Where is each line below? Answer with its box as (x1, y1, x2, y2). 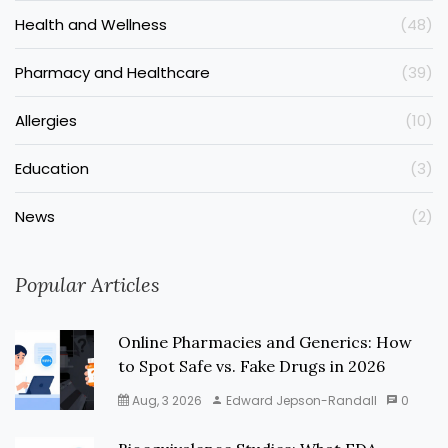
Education (15, 158, 89, 180)
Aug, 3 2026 (129, 392, 203, 410)
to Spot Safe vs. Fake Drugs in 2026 (118, 356, 386, 377)
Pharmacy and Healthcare (15, 62, 210, 84)
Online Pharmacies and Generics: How (118, 332, 413, 353)
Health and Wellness (15, 14, 167, 36)
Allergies (15, 110, 77, 132)
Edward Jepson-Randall (223, 392, 378, 410)
